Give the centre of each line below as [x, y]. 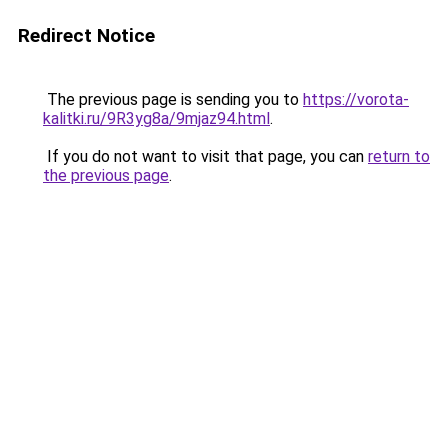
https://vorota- [356, 99]
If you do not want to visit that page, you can [205, 156]
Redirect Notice [86, 35]
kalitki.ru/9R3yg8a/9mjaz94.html [156, 118]
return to [399, 156]
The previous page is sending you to [173, 99]
